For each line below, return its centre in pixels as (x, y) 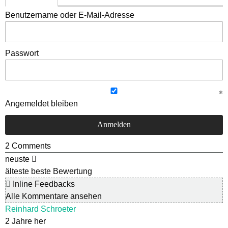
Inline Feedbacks (43, 184)
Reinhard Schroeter (40, 209)
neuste (17, 159)
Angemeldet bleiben (41, 104)
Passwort (22, 53)
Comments (30, 146)
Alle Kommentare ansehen (54, 196)
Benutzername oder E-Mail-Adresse (70, 15)
